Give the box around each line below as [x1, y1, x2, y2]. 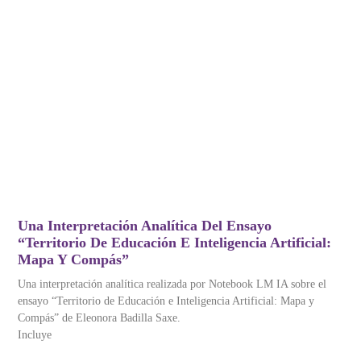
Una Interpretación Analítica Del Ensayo [18, 218, 272, 234]
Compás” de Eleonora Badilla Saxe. [18, 312, 181, 325]
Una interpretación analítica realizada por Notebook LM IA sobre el [18, 278, 327, 291]
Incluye [18, 329, 52, 342]
